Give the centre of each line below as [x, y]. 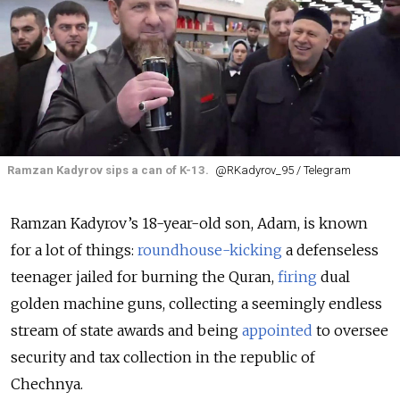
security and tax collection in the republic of [163, 358]
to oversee [350, 331]
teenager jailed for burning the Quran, [144, 277]
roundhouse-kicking [210, 250]
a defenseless [330, 250]
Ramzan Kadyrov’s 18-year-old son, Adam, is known [189, 224]
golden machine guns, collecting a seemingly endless [196, 304]
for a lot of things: [74, 250]
